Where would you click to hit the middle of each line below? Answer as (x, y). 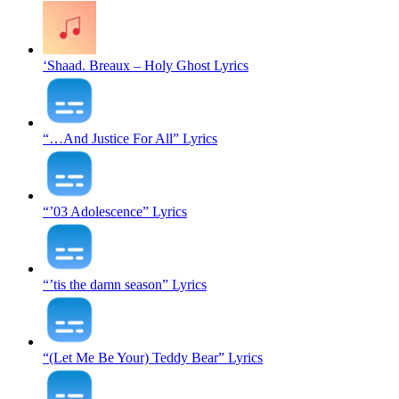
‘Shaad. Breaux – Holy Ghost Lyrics (146, 65)
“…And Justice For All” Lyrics (130, 138)
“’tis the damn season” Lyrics (125, 284)
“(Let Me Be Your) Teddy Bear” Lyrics (153, 357)
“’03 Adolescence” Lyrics (115, 211)
